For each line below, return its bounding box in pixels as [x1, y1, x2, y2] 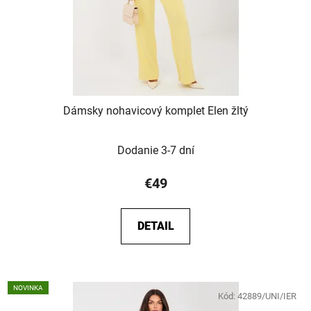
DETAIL [137, 219, 174, 233]
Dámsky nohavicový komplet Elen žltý [62, 103, 249, 117]
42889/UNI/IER [237, 290, 296, 301]
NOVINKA [13, 283, 43, 292]
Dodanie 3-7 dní [117, 143, 194, 157]
